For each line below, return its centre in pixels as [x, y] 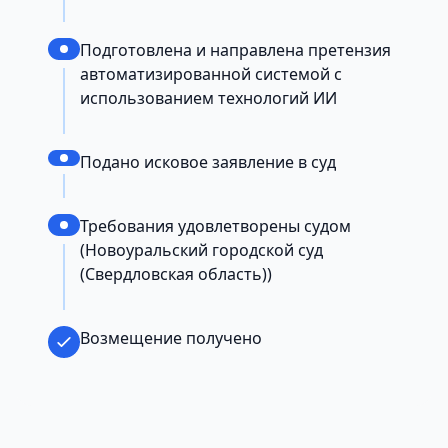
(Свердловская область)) [176, 274]
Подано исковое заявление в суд [208, 162]
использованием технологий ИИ [208, 98]
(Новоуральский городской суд [201, 250]
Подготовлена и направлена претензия [235, 50]
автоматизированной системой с [211, 74]
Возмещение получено [171, 338]
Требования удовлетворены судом [215, 226]
